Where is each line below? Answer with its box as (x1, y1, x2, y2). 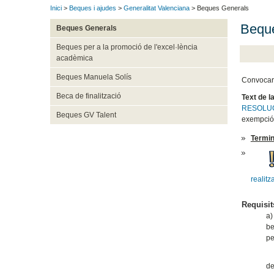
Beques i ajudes (69, 4, 116, 12)
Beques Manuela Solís (56, 73, 131, 82)
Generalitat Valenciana (124, 4, 190, 12)
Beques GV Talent (56, 111, 116, 120)
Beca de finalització (56, 92, 121, 101)
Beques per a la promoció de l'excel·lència (56, 43, 198, 52)
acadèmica (56, 54, 93, 63)
